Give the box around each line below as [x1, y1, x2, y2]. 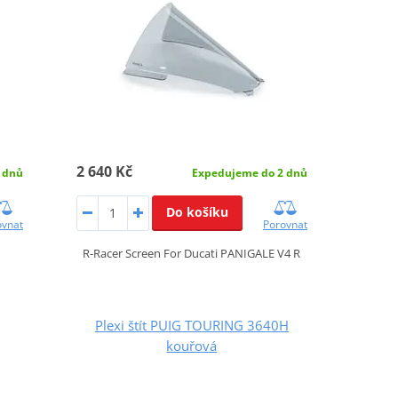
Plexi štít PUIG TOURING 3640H [94, 315, 289, 334]
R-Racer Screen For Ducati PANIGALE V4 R [83, 244, 301, 261]
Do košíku [165, 203, 228, 220]
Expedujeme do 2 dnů [191, 164, 307, 180]
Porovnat [262, 216, 307, 232]
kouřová [166, 336, 218, 354]
